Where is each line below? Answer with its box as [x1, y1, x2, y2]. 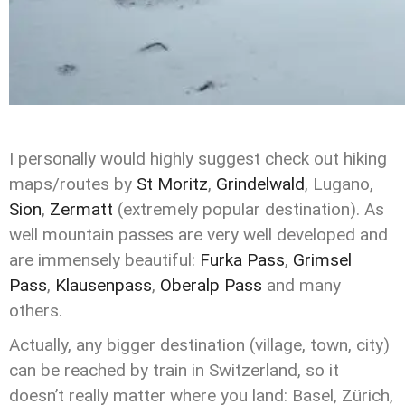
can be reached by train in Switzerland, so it [9, 360, 339, 381]
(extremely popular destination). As [118, 199, 384, 220]
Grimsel [293, 250, 352, 270]
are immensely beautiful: [9, 250, 200, 270]
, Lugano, [305, 174, 373, 194]
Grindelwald [216, 174, 305, 194]
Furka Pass [200, 250, 285, 270]
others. [9, 300, 62, 321]
